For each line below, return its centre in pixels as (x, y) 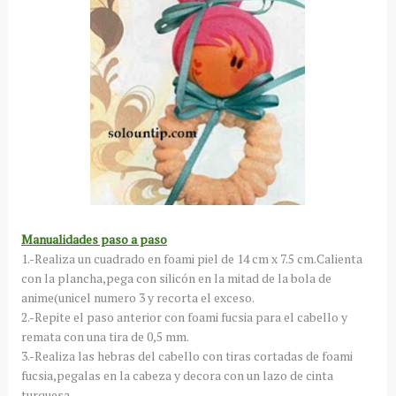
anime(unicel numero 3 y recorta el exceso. (137, 298)
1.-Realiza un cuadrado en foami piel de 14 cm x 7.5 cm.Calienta (191, 259)
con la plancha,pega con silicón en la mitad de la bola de (176, 278)
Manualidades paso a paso (94, 240)
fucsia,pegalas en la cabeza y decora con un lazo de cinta (177, 376)
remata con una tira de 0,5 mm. (105, 337)
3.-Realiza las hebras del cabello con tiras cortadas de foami (187, 356)
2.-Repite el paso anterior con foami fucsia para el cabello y (184, 317)
